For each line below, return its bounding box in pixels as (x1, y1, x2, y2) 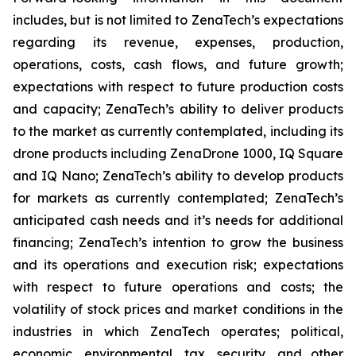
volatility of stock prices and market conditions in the (13, 301, 343, 317)
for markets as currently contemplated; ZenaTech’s (13, 190, 343, 206)
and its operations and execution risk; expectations (13, 257, 343, 273)
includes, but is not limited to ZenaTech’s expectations (13, 12, 343, 28)
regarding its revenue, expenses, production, (13, 34, 343, 50)
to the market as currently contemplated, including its (13, 123, 343, 139)
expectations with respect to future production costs (13, 79, 343, 95)
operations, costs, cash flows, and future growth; (13, 56, 343, 72)
